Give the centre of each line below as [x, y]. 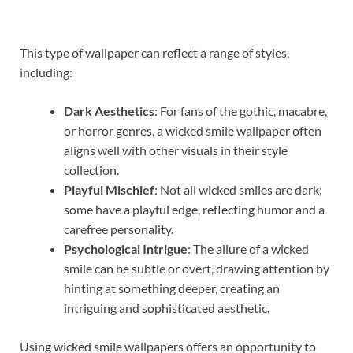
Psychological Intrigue [126, 248]
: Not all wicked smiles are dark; [238, 189]
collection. [91, 169]
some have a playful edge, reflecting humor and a [194, 209]
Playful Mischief [109, 189]
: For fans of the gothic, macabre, [241, 110]
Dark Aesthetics [109, 110]
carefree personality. [119, 229]
